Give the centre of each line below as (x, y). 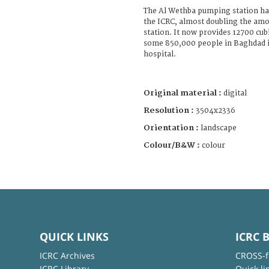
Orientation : (172, 128)
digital (235, 93)
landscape (219, 128)
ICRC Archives (67, 255)
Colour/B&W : (173, 145)
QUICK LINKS (74, 236)
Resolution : (169, 110)
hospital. (160, 54)
